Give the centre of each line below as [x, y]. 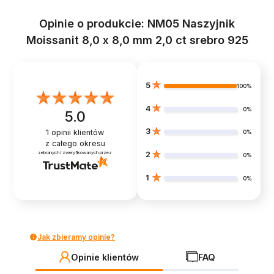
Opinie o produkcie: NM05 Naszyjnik [137, 24]
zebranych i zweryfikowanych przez [75, 152]
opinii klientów [77, 132]
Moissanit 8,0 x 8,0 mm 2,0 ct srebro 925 [137, 40]
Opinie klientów [105, 257]
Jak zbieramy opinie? [76, 237]
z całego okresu [75, 143]
